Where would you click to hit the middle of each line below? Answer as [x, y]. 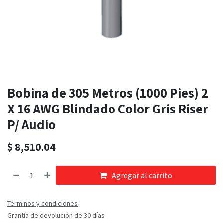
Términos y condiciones [43, 203]
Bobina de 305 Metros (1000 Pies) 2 [108, 93]
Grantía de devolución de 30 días [56, 215]
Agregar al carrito [142, 175]
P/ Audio [32, 125]
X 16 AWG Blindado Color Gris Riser [108, 109]
